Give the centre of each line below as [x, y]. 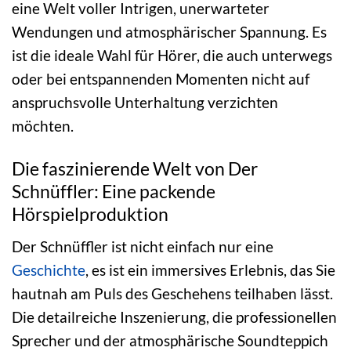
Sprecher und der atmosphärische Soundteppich [170, 340]
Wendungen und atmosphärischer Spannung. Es [169, 32]
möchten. [43, 126]
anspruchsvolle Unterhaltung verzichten [145, 103]
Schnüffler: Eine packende [114, 191]
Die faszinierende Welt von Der [135, 168]
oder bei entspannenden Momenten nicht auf [161, 79]
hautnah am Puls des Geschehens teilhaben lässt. [172, 293]
